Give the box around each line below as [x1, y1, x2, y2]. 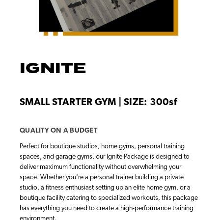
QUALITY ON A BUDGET [20, 127, 97, 135]
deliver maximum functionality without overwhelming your [20, 163, 181, 171]
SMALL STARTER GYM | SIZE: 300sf [20, 97, 177, 108]
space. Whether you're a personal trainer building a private [20, 173, 184, 181]
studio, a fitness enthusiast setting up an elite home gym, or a [20, 184, 191, 192]
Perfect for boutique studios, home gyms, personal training [20, 142, 185, 150]
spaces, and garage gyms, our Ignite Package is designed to [20, 153, 190, 161]
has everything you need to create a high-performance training [20, 204, 193, 212]
